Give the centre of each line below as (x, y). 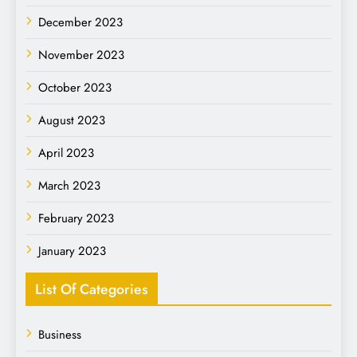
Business (60, 334)
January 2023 (72, 251)
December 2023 (80, 22)
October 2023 (75, 87)
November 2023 (81, 55)
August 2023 (72, 120)
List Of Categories (92, 289)
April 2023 (66, 153)
